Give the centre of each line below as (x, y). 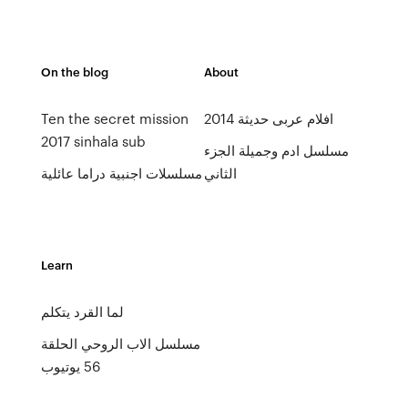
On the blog (74, 71)
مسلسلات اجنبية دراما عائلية (121, 173)
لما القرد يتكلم (82, 311)
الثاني (220, 173)
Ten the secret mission (114, 118)
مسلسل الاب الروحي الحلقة (120, 343)
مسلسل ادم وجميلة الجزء (276, 150)
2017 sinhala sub (93, 141)
